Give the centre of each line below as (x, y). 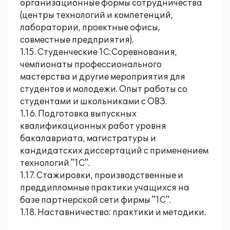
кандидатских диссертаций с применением (114, 151)
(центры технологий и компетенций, (97, 15)
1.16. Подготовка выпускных (78, 114)
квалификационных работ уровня (93, 126)
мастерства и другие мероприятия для (103, 77)
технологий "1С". (55, 163)
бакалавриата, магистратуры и (88, 139)
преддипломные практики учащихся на (105, 188)
